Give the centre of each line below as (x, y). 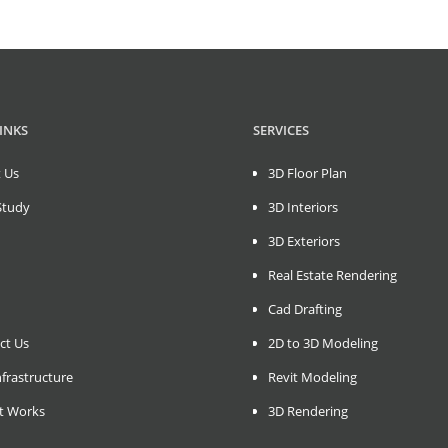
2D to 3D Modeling (323, 342)
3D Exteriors (304, 240)
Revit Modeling (312, 376)
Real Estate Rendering (332, 274)
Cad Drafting (305, 308)
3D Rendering (308, 410)
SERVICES (281, 129)
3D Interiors (303, 206)
